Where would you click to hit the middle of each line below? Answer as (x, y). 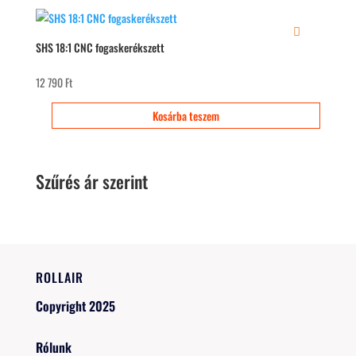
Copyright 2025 (75, 306)
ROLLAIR (59, 278)
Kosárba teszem (186, 115)
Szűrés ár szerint (91, 182)
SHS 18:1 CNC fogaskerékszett (100, 48)
